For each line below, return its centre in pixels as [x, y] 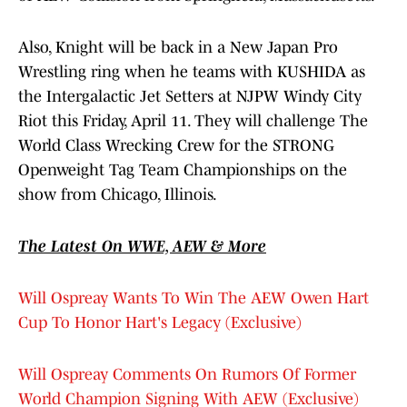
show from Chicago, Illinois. [118, 195]
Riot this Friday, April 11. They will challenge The [193, 121]
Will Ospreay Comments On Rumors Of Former [187, 375]
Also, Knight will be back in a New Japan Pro [178, 48]
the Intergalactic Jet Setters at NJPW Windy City [190, 97]
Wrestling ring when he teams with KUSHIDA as [192, 72]
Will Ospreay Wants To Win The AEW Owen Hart [194, 298]
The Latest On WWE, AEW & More [142, 247]
